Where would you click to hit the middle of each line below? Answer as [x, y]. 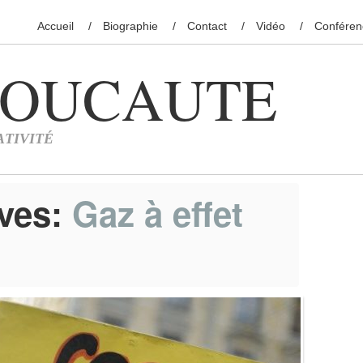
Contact [207, 26]
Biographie [130, 26]
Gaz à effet [158, 213]
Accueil [56, 26]
